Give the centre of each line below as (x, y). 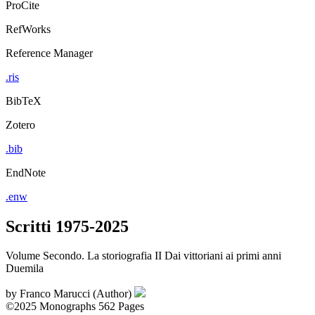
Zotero (20, 124)
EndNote (26, 172)
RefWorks (28, 29)
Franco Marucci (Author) (77, 294)
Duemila (25, 269)
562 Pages (121, 307)
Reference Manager (49, 53)
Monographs (67, 307)
